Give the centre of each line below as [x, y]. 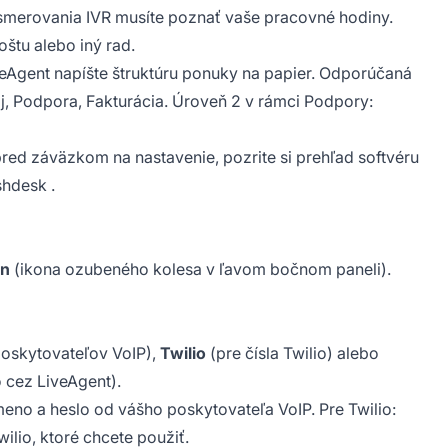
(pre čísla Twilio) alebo [292, 352]
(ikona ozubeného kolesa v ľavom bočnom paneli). [200, 268]
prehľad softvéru [357, 156]
